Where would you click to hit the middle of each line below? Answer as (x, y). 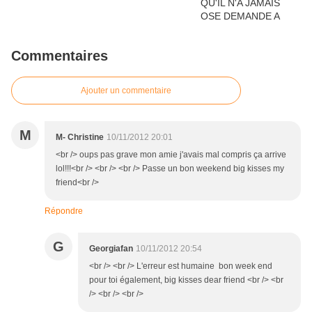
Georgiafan (111, 249)
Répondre (64, 211)
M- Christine (80, 138)
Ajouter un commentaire (126, 91)
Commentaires (60, 56)
